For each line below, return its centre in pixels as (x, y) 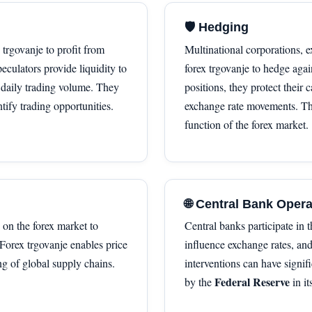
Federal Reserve (252, 282)
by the (200, 282)
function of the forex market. (247, 124)
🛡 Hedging (217, 28)
